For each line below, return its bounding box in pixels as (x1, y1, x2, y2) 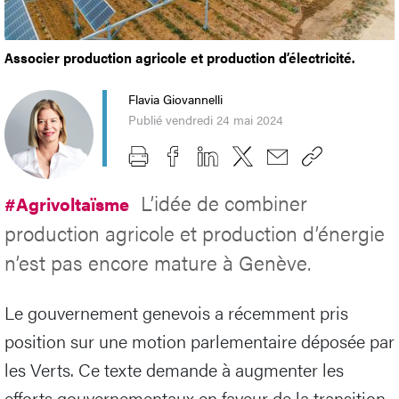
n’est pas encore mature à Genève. (4, 248, 311, 278)
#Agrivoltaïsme (4, 191, 134, 217)
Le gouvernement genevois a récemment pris (4, 299, 348, 326)
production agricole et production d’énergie (4, 218, 385, 248)
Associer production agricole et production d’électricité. (4, 46, 354, 68)
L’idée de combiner (141, 188, 307, 218)
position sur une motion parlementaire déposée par (4, 328, 395, 354)
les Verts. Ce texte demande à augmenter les (4, 356, 344, 383)
